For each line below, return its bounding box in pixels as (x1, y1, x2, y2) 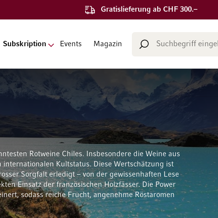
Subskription (2, 40, 46, 48)
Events (59, 40, 82, 48)
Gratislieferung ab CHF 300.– (101, 6, 198, 13)
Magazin (93, 40, 122, 48)
